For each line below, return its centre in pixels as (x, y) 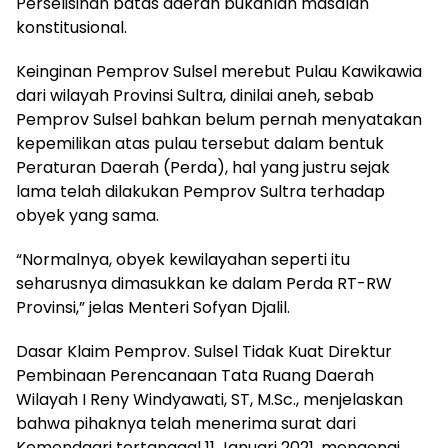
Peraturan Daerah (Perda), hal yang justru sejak (203, 167)
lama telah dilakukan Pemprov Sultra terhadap (200, 191)
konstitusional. (71, 27)
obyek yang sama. (87, 215)
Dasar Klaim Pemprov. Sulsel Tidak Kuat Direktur (204, 351)
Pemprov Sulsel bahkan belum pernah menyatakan (219, 119)
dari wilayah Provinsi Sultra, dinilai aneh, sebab (195, 95)
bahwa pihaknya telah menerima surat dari (186, 423)
